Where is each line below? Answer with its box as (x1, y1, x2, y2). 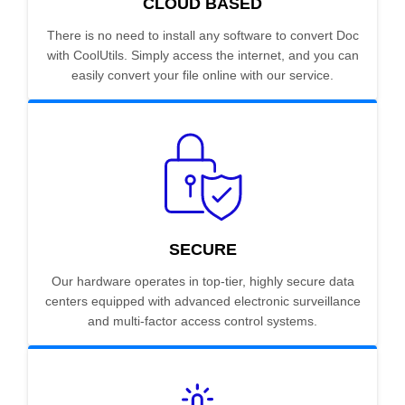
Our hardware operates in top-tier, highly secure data (51, 274, 354, 289)
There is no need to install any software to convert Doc (46, 28, 359, 43)
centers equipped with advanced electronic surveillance (44, 294, 361, 309)
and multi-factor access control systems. (88, 314, 317, 329)
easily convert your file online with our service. (71, 68, 334, 83)
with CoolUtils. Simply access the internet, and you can (46, 48, 359, 63)
